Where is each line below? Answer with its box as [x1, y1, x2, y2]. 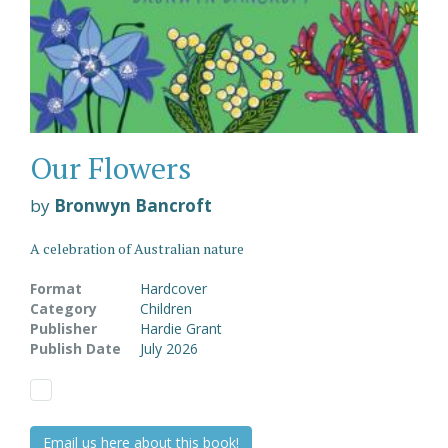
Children [140, 299, 192, 318]
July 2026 [140, 339, 198, 358]
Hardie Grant [140, 319, 222, 338]
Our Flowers [30, 148, 191, 188]
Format [30, 279, 82, 298]
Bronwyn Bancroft [54, 194, 212, 217]
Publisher [30, 319, 97, 338]
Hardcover [140, 279, 207, 298]
